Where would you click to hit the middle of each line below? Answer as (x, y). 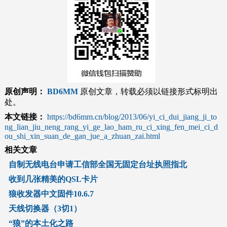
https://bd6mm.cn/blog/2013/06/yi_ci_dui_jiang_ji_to (132, 117)
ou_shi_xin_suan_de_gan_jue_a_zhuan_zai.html (82, 136)
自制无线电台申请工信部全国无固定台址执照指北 (98, 164)
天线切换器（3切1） (45, 208)
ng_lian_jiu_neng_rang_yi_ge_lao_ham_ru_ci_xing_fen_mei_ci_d (111, 127)
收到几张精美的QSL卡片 (53, 179)
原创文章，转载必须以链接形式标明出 (148, 91)
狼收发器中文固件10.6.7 (51, 194)
